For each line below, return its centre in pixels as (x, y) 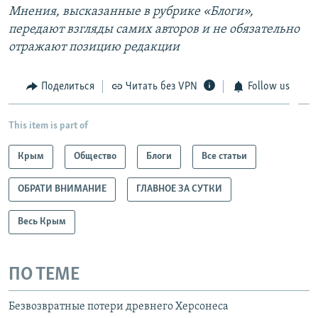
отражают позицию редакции (94, 47)
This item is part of (48, 126)
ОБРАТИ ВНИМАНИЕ (62, 190)
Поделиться (67, 86)
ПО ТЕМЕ (44, 275)
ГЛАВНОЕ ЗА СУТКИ (179, 190)
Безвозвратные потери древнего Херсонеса (119, 306)
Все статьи (224, 157)
